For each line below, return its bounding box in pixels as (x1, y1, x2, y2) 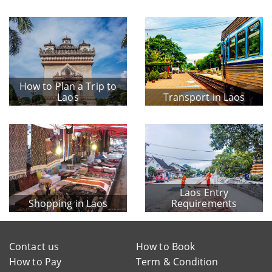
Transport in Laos (163, 90, 245, 104)
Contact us (9, 240, 59, 254)
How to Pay (9, 255, 61, 269)
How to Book (136, 240, 195, 254)
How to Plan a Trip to (19, 79, 117, 93)
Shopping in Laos (28, 197, 108, 211)
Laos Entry (180, 186, 228, 200)
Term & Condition (136, 255, 219, 269)
